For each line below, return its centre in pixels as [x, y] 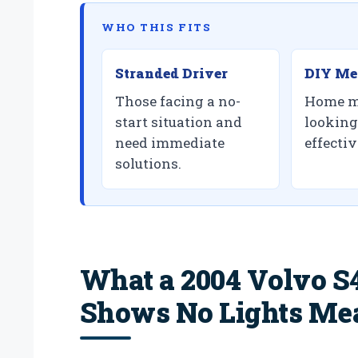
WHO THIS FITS [157, 28]
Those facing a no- [178, 101]
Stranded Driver [171, 74]
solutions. [148, 164]
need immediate [170, 143]
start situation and [179, 122]
